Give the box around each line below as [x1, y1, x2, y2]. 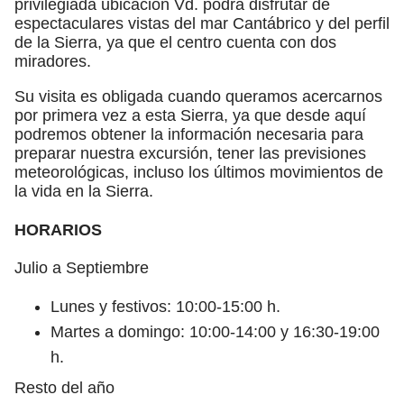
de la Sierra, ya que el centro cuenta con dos [14, 32, 336, 51]
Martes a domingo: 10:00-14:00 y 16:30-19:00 [50, 322, 380, 341]
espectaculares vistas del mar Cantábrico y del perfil [14, 14, 390, 32]
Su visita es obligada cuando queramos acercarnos [14, 87, 382, 106]
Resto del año [14, 378, 115, 397]
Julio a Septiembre [14, 258, 149, 277]
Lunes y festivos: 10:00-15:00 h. [50, 297, 280, 316]
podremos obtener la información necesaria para [14, 124, 363, 143]
